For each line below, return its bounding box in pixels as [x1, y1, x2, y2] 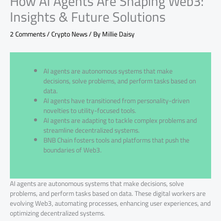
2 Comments [10, 27, 45, 40]
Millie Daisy [102, 27, 135, 40]
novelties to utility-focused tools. [43, 104, 137, 117]
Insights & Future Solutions [10, 3, 166, 30]
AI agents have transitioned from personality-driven [43, 94, 190, 107]
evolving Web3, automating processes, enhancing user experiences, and [10, 196, 211, 210]
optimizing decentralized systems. [10, 206, 105, 220]
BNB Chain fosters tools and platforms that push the [43, 133, 190, 147]
